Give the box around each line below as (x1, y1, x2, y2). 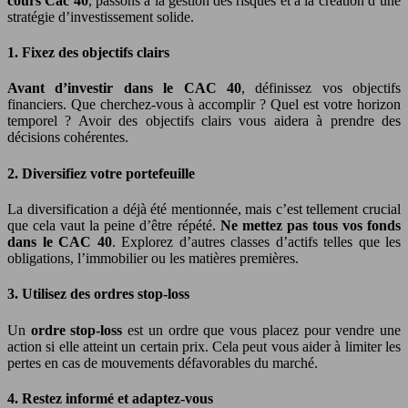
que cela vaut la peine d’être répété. (7, 217, 220, 233)
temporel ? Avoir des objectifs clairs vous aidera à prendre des (7, 113, 401, 129)
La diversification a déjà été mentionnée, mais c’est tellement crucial (7, 200, 401, 217)
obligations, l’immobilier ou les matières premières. (7, 250, 299, 266)
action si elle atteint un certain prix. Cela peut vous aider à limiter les (7, 338, 401, 354)
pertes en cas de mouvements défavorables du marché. (7, 354, 318, 371)
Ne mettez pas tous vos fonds (219, 217, 402, 233)
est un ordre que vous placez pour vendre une (122, 321, 402, 338)
